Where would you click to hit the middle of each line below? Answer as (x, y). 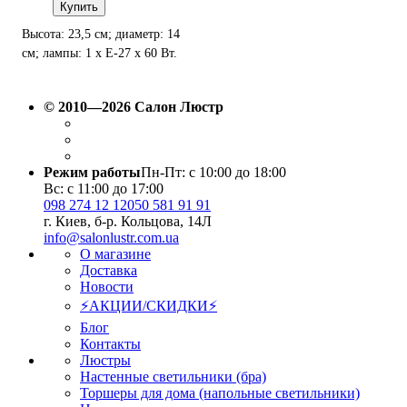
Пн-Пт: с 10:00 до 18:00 (213, 172)
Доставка (109, 270)
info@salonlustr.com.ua (111, 238)
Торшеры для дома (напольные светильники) (220, 393)
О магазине (115, 254)
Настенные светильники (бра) (173, 377)
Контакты (110, 344)
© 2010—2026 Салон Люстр (134, 107)
